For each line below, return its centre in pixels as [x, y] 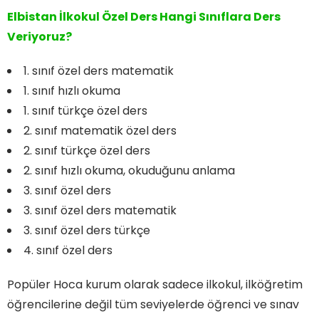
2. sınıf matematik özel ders [100, 130]
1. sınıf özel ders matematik [99, 70]
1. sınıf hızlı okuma [72, 90]
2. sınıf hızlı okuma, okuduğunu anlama [129, 170]
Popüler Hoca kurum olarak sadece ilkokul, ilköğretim [155, 284]
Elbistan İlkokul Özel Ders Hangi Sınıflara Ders [144, 16]
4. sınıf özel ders [68, 250]
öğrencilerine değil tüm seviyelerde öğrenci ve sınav [153, 304]
